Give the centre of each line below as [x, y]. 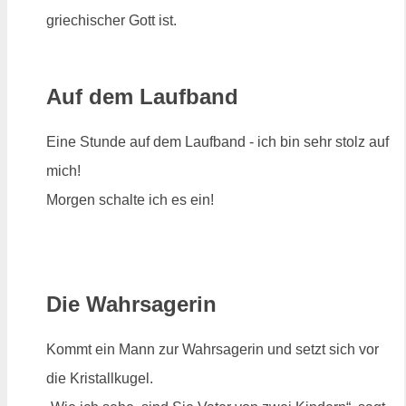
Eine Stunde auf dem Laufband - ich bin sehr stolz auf [217, 141]
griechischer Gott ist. [111, 20]
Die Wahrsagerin [131, 304]
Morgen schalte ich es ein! [130, 199]
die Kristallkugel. [100, 379]
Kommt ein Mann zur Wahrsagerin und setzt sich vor [213, 350]
